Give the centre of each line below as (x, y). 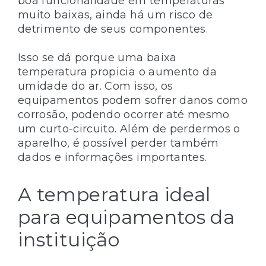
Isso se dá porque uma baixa (97, 57)
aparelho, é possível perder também (118, 143)
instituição (69, 239)
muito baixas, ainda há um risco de (115, 15)
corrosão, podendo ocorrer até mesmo (124, 114)
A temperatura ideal (114, 194)
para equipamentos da (126, 217)
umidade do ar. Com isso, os (96, 86)
